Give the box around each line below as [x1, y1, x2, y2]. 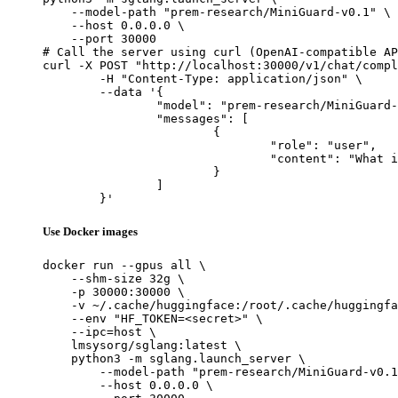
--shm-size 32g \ [43, 271, 185, 285]
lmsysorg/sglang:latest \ [43, 338, 242, 352]
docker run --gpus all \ [43, 258, 206, 272]
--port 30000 [43, 31, 156, 45]
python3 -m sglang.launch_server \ [43, 351, 306, 365]
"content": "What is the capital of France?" [43, 151, 270, 165]
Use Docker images [43, 224, 138, 238]
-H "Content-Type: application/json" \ [43, 71, 99, 85]
